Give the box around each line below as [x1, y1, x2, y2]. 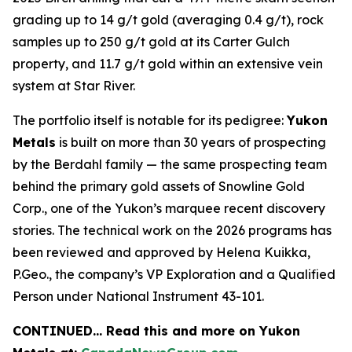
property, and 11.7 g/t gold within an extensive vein [13, 56, 323, 71]
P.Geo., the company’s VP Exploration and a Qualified [13, 266, 335, 282]
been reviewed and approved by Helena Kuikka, [13, 244, 310, 260]
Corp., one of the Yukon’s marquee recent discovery [13, 200, 325, 216]
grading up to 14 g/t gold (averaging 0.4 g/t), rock [13, 12, 324, 27]
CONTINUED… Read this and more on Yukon [13, 323, 300, 339]
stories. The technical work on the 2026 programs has [13, 222, 332, 238]
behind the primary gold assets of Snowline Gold [13, 178, 305, 194]
